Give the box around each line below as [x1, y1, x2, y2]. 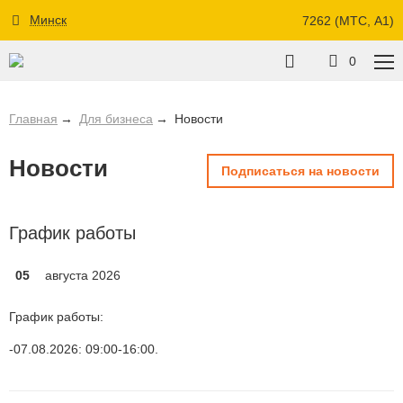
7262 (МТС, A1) [302, 13, 394, 28]
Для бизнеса [79, 112, 153, 126]
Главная [9, 112, 58, 126]
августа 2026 [45, 268, 121, 282]
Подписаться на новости [221, 164, 380, 178]
